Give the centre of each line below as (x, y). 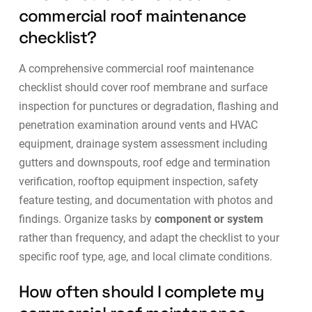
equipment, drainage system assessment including (143, 144)
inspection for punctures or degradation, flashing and (148, 107)
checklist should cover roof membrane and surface (143, 88)
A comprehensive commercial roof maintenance (136, 69)
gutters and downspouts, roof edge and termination (144, 163)
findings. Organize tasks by (86, 219)
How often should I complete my (141, 292)
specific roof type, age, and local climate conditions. (145, 257)
